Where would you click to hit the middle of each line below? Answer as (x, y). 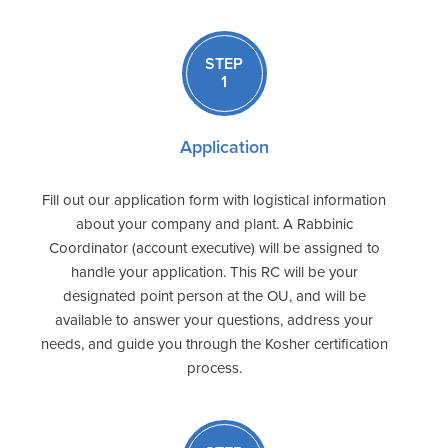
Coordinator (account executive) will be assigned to (214, 247)
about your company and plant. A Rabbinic (214, 223)
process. (214, 367)
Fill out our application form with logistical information (214, 199)
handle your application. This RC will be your (214, 271)
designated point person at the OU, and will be (214, 295)
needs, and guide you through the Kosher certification (214, 343)
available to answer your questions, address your (214, 319)
